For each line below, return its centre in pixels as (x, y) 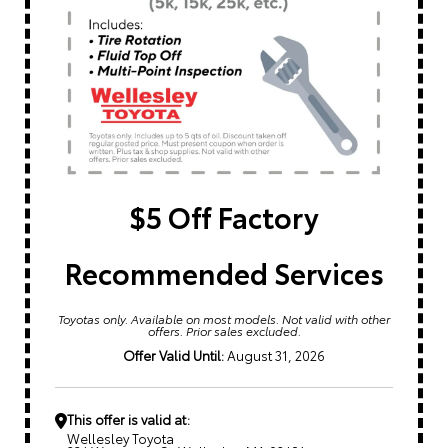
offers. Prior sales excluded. (224, 330)
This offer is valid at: (128, 419)
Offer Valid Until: (173, 355)
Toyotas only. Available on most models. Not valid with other (224, 318)
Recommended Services (224, 272)
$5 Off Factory (224, 216)
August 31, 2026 (274, 355)
